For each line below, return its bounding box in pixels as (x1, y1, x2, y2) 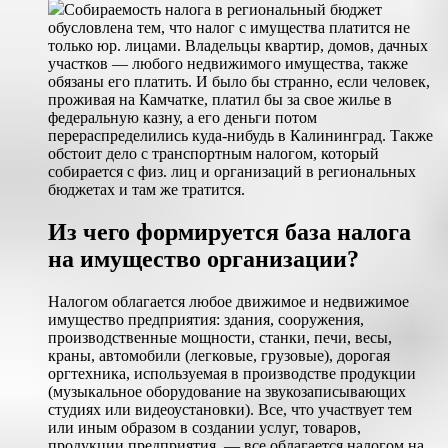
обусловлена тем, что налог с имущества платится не (48, 18, 410, 36)
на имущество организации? (48, 245, 359, 272)
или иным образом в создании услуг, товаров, (48, 418, 361, 436)
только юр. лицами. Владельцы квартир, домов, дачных (48, 36, 428, 54)
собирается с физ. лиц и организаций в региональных (48, 162, 416, 180)
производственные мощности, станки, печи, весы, (48, 328, 392, 346)
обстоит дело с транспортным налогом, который (48, 144, 379, 162)
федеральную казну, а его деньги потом (48, 108, 317, 126)
